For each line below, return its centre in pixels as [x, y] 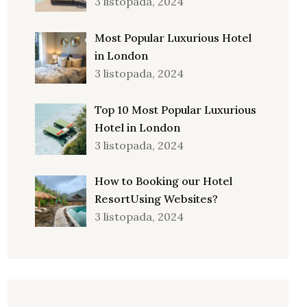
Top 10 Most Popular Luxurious [175, 109]
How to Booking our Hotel [163, 181]
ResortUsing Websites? [156, 199]
